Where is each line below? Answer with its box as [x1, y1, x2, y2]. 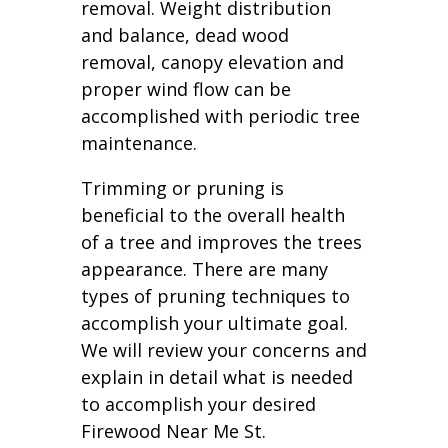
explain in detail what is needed [80, 365, 353, 390]
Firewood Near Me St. [80, 419, 266, 444]
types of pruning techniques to [80, 284, 350, 309]
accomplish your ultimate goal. [80, 311, 348, 336]
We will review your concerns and [80, 338, 367, 363]
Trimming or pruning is [80, 176, 284, 201]
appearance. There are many [80, 257, 328, 282]
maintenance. [80, 131, 197, 156]
